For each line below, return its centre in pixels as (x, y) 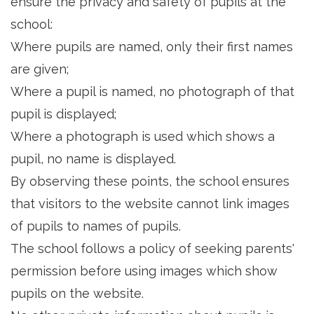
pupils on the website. (77, 293)
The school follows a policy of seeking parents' (152, 248)
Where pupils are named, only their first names (152, 47)
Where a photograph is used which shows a (143, 136)
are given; (40, 69)
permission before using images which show (144, 271)
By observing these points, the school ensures (150, 181)
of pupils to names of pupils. (96, 226)
